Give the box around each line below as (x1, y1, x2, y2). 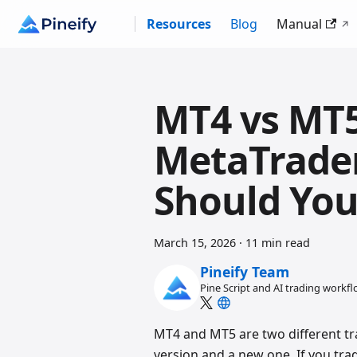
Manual (276, 15, 322, 33)
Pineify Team (199, 262, 289, 282)
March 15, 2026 (154, 235, 237, 250)
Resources (146, 15, 211, 33)
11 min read (245, 235, 311, 250)
